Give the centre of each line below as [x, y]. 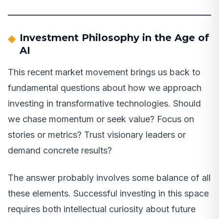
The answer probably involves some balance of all [109, 177]
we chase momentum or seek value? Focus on [101, 119]
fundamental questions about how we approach [105, 88]
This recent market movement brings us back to [104, 72]
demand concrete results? [60, 150]
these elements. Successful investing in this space [108, 193]
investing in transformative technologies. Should [104, 103]
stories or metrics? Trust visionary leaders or [97, 134]
